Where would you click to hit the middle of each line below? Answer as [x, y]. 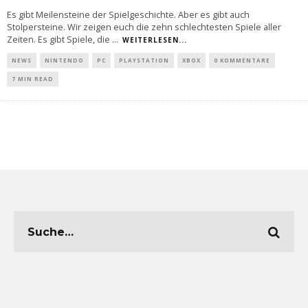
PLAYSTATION [144, 60]
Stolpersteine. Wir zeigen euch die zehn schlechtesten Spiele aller [144, 27]
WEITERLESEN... [155, 40]
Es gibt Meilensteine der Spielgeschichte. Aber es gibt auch [128, 15]
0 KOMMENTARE [242, 60]
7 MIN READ [33, 79]
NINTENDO [64, 60]
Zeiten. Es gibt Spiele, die [59, 40]
